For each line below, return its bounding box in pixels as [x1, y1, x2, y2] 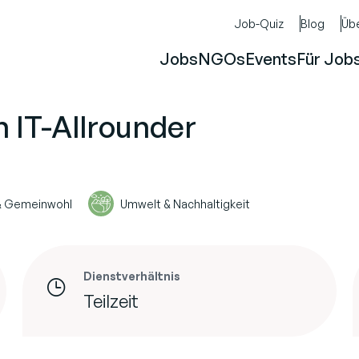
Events [245, 49, 296, 69]
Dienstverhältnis [83, 269, 180, 283]
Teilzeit [83, 290, 139, 312]
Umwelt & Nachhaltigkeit [120, 196, 250, 211]
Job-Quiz [234, 17, 284, 30]
